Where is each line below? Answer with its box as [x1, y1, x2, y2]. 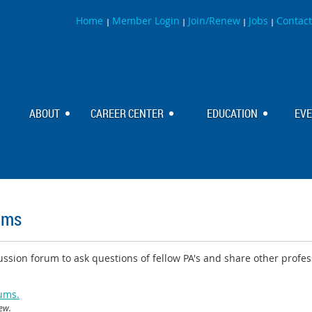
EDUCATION [207, 106, 258, 121]
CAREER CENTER [91, 106, 164, 121]
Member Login [112, 14, 180, 27]
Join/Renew [188, 14, 240, 27]
